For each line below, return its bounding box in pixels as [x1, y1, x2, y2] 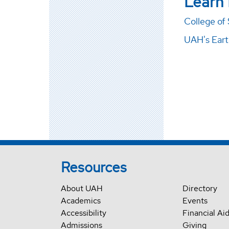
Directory [182, 183, 217, 194]
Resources [60, 158, 127, 177]
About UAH [60, 183, 103, 194]
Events [182, 195, 208, 207]
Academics [60, 195, 101, 207]
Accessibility [60, 208, 106, 219]
